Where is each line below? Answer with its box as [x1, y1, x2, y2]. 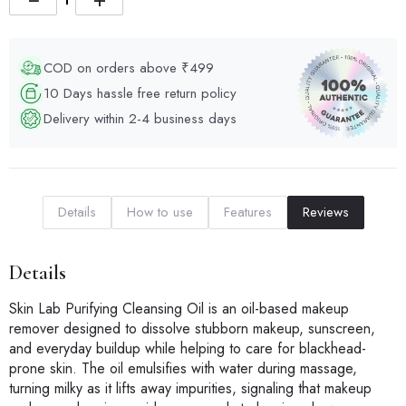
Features [223, 202, 272, 223]
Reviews [302, 202, 349, 223]
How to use [126, 202, 193, 223]
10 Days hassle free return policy [43, 82, 237, 103]
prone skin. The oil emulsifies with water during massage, [9, 358, 357, 380]
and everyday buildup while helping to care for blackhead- [9, 338, 366, 360]
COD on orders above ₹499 [43, 57, 214, 78]
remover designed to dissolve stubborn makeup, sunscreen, [9, 318, 375, 340]
